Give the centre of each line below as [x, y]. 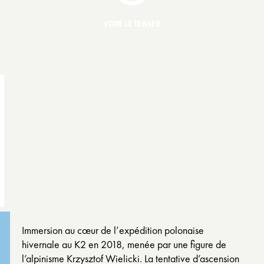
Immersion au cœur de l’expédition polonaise [113, 230]
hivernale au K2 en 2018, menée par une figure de [124, 244]
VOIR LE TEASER [132, 24]
